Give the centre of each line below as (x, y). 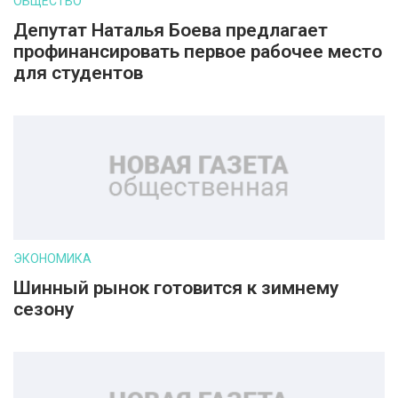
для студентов (78, 73)
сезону (44, 309)
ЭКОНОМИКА (52, 259)
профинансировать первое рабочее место (198, 52)
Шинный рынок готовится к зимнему (176, 288)
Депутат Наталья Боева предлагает (171, 30)
